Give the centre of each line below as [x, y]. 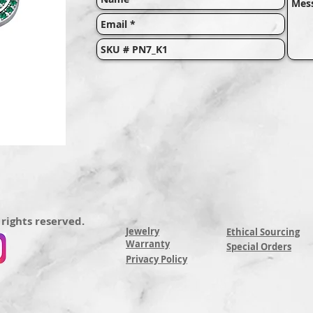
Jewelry [143, 232]
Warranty [148, 244]
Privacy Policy [156, 260]
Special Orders [259, 247]
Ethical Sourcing [263, 232]
